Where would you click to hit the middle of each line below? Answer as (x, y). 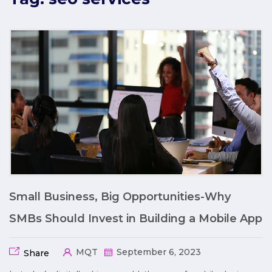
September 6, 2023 (157, 252)
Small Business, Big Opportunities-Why (120, 196)
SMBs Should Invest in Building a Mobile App (136, 218)
